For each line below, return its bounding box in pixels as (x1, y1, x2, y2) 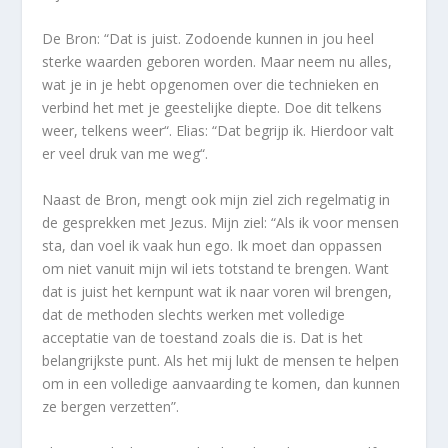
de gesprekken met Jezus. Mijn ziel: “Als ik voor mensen (42, 213, 400, 233)
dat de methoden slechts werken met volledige (42, 305, 346, 325)
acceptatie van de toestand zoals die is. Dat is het (42, 328, 364, 348)
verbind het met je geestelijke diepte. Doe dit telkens (42, 98, 383, 118)
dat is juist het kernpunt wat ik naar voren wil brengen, (42, 282, 393, 302)
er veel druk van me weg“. (42, 144, 209, 164)
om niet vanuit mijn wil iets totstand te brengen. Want (42, 259, 390, 279)
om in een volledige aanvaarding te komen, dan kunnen (42, 374, 401, 394)
